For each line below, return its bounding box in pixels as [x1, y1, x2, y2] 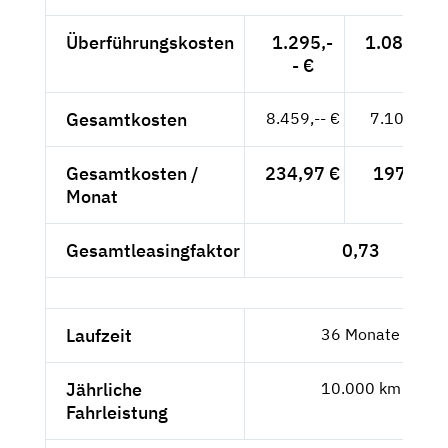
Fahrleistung [66, 400, 168, 424]
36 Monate [321, 323, 400, 344]
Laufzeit [66, 323, 132, 347]
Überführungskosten [66, 30, 234, 54]
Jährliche [66, 377, 142, 401]
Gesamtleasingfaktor [66, 238, 240, 262]
